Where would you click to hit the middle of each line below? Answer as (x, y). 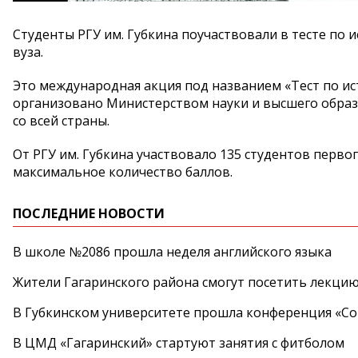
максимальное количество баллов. (123, 172)
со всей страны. (61, 121)
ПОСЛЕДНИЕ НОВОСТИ (89, 213)
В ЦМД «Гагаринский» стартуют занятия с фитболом (179, 343)
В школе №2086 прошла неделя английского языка (172, 252)
